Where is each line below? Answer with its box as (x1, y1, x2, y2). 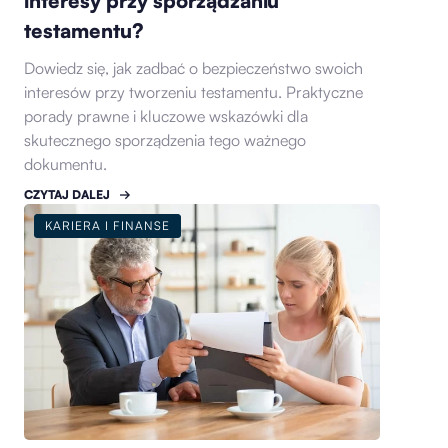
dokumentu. (24, 153, 108, 174)
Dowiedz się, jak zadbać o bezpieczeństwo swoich (24, 57, 364, 78)
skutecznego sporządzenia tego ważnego (24, 129, 307, 150)
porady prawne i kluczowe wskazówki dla (24, 105, 309, 126)
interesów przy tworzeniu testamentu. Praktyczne (24, 81, 364, 102)
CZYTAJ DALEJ (24, 186, 111, 202)
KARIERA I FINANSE (45, 217, 171, 233)
